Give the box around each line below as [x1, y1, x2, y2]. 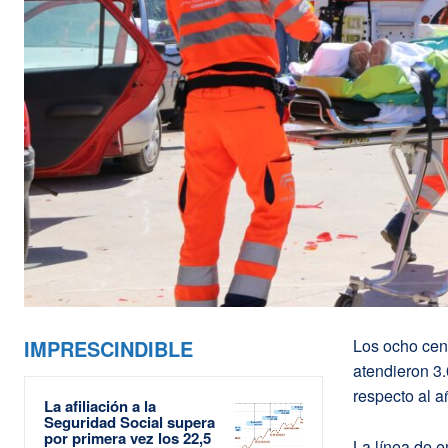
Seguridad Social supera [44, 410, 215, 433]
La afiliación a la [44, 394, 156, 417]
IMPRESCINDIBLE [24, 333, 193, 363]
